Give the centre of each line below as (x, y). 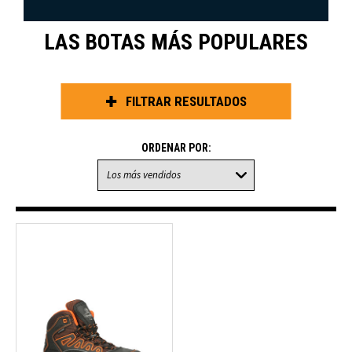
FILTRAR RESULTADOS (186, 101)
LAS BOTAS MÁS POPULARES (176, 42)
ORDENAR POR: (176, 148)
